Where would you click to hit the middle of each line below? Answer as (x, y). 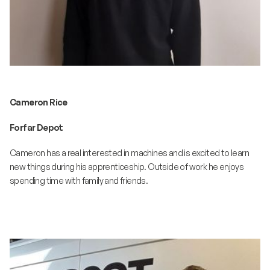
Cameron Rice (39, 102)
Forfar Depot (36, 128)
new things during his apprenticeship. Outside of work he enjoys (127, 167)
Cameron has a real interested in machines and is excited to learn (129, 153)
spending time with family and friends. (79, 181)
